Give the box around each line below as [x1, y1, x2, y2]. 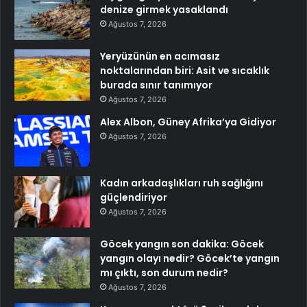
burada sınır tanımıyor [100, 77, 212, 92]
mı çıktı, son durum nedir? [100, 265, 228, 280]
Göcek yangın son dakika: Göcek [100, 236, 264, 251]
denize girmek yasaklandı [100, 2, 228, 16]
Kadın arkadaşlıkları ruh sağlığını [100, 175, 263, 190]
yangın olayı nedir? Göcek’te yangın [100, 251, 280, 265]
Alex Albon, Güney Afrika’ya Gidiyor [100, 114, 276, 129]
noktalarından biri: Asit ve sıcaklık [100, 63, 269, 77]
